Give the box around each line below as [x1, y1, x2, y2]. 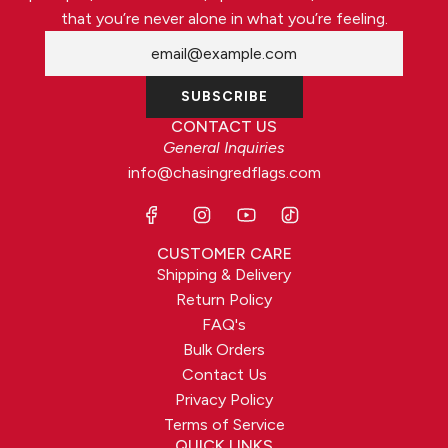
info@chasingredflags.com [127, 162, 321, 182]
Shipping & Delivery [157, 264, 291, 284]
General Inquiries [163, 137, 285, 157]
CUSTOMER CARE [156, 243, 292, 263]
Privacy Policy [175, 389, 273, 409]
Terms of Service [163, 414, 285, 434]
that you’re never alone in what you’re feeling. [60, 8, 388, 28]
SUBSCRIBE [180, 87, 268, 105]
